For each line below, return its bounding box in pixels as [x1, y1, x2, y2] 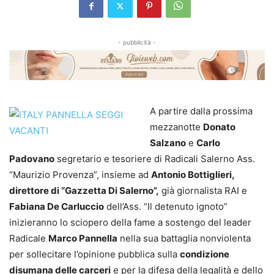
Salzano [150, 136, 186, 149]
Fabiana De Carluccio [9, 200, 104, 212]
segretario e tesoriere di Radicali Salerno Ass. [54, 152, 255, 165]
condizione [180, 248, 229, 260]
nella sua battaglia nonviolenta [117, 232, 251, 244]
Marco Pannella [48, 232, 117, 244]
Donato [203, 120, 235, 133]
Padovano [9, 152, 54, 165]
